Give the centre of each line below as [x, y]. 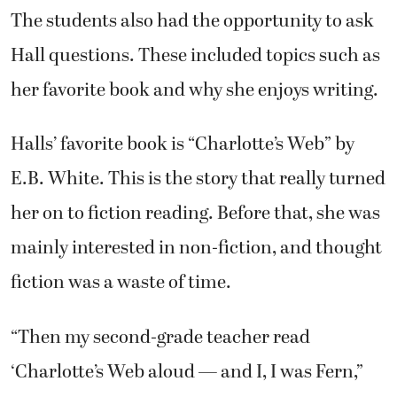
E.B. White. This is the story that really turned [198, 179]
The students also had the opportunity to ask [192, 21]
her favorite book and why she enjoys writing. [195, 90]
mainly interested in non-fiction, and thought [196, 249]
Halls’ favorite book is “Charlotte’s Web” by [183, 145]
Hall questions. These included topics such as [195, 55]
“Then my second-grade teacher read [160, 337]
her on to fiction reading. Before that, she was [195, 214]
